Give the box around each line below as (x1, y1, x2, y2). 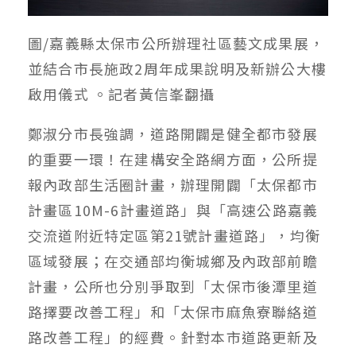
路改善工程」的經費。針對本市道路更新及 (28, 326, 318, 347)
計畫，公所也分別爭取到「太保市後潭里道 (28, 275, 318, 296)
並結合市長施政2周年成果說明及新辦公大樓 (28, 57, 327, 79)
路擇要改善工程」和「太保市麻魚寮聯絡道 (28, 300, 318, 322)
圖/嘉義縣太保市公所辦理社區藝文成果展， (28, 32, 325, 53)
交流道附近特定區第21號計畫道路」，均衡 (28, 224, 321, 246)
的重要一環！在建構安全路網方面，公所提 (28, 148, 318, 169)
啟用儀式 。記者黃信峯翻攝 (28, 83, 215, 104)
